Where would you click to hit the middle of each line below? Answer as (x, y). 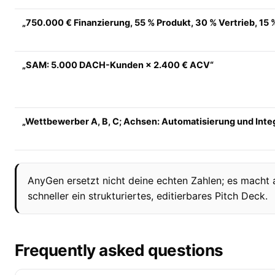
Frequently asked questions (119, 250)
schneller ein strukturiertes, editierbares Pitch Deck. (148, 196)
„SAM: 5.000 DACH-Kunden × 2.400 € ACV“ (118, 65)
